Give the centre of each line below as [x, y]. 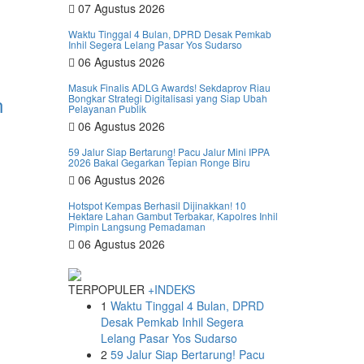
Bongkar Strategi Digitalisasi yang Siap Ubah [167, 98]
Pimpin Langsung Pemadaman [136, 226]
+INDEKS [171, 289]
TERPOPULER [108, 289]
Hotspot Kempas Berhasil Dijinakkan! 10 [157, 205]
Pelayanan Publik [107, 108]
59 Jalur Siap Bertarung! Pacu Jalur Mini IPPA [169, 152]
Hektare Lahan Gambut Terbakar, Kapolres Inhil [173, 216]
